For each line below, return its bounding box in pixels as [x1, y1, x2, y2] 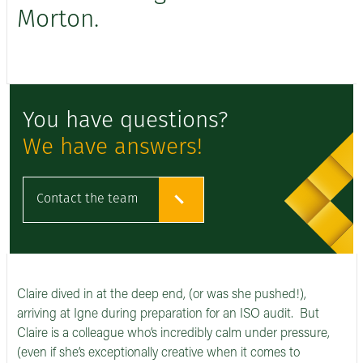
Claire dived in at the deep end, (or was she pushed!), [17, 288, 306, 302]
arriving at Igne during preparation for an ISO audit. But [17, 308, 319, 322]
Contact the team [36, 192, 139, 206]
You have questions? [23, 110, 228, 133]
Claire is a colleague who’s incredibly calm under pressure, [17, 327, 330, 341]
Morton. [17, 8, 99, 33]
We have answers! [23, 137, 203, 160]
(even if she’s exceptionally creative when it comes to [17, 347, 300, 361]
